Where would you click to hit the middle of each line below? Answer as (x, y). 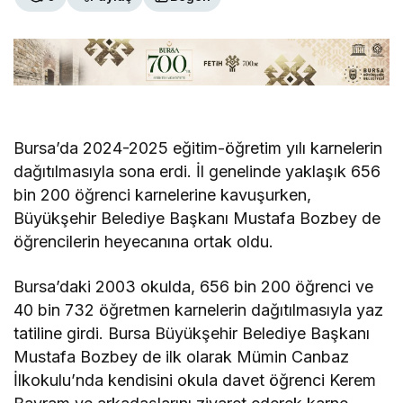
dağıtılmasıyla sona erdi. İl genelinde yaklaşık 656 (197, 172)
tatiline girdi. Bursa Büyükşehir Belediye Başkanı (192, 334)
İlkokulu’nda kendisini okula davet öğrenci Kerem (195, 381)
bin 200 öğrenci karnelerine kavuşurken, (163, 195)
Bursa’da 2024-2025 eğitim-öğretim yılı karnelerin (198, 148)
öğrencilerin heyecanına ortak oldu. (144, 242)
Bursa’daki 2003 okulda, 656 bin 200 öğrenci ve (194, 287)
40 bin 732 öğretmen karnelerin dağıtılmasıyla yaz (199, 310)
